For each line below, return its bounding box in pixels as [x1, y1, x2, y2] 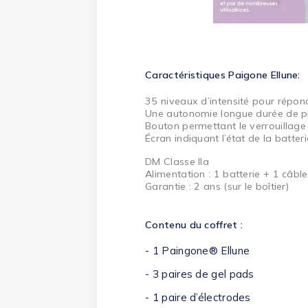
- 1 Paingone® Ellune [145, 244, 250, 258]
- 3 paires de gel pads [145, 267, 258, 281]
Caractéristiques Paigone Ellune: [145, 69, 300, 82]
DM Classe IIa [145, 155, 210, 168]
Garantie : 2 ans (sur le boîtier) [145, 180, 289, 193]
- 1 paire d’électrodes [145, 291, 254, 305]
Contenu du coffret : [145, 219, 243, 232]
